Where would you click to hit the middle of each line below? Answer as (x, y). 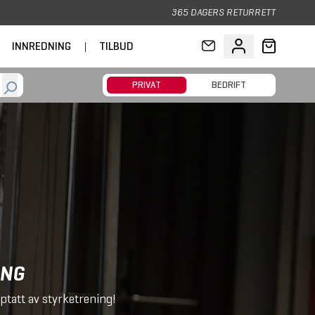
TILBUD (116, 46)
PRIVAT (147, 85)
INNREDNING (41, 46)
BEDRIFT (229, 85)
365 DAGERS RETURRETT (223, 12)
